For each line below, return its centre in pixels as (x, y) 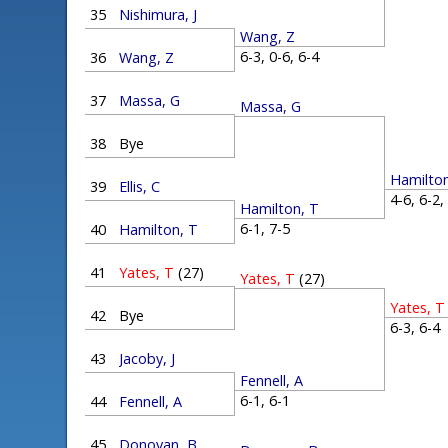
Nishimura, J (158, 14)
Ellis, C (140, 186)
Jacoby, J (147, 358)
